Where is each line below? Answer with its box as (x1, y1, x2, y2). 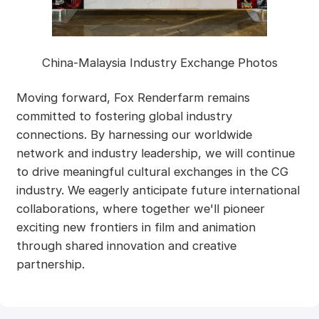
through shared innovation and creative (16, 239, 236, 253)
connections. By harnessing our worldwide (16, 127, 252, 142)
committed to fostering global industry (16, 109, 232, 124)
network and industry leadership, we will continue (16, 146, 295, 161)
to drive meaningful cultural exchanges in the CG (16, 164, 288, 179)
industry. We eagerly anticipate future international (16, 183, 300, 198)
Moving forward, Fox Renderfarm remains (16, 90, 250, 105)
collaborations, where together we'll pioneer (16, 202, 265, 216)
